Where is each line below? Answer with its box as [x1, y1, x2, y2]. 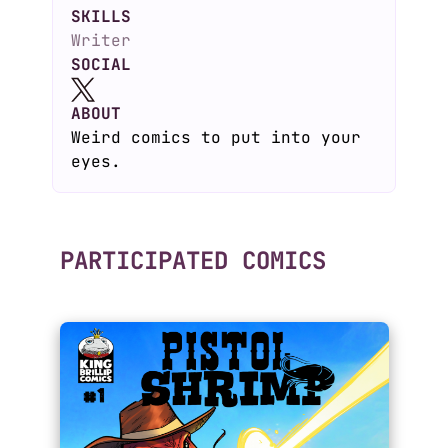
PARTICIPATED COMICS [59, 245, 326, 276]
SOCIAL [71, 54, 131, 75]
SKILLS [71, 6, 131, 27]
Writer [71, 30, 131, 51]
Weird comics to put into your [71, 127, 361, 148]
